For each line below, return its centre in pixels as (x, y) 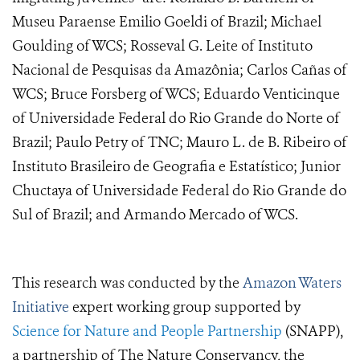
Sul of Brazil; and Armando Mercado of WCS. (155, 215)
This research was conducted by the (127, 283)
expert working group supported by (185, 307)
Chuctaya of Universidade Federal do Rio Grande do (179, 191)
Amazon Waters (292, 283)
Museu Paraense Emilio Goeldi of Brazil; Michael (167, 22)
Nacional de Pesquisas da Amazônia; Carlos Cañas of (180, 70)
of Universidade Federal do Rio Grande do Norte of (176, 119)
